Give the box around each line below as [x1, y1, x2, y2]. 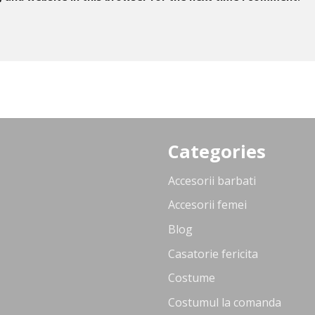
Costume [168, 270, 215, 286]
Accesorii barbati [168, 172, 256, 188]
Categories [168, 139, 266, 165]
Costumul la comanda [168, 294, 281, 310]
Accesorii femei [168, 197, 247, 213]
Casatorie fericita [168, 245, 258, 262]
